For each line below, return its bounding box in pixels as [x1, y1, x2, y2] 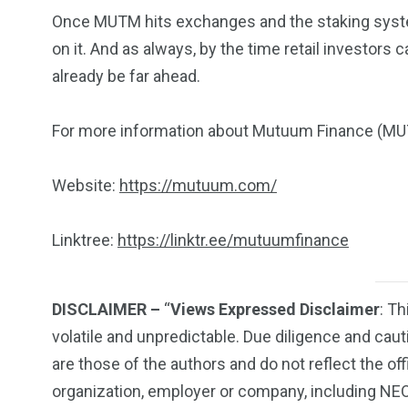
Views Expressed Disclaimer [170, 299, 380, 319]
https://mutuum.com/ [119, 175, 277, 195]
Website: [52, 175, 119, 195]
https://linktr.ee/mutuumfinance [117, 229, 349, 250]
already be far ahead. [52, 66, 200, 86]
